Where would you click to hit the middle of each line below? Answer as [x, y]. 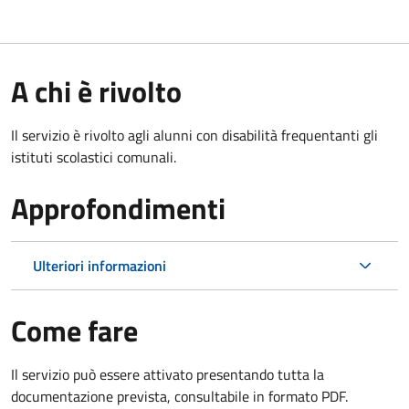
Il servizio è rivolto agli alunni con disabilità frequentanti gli [194, 135]
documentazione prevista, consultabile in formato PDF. [179, 396]
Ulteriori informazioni [100, 265]
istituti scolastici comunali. [94, 157]
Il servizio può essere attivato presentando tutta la [168, 374]
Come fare [74, 330]
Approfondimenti [118, 208]
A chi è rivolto [96, 91]
